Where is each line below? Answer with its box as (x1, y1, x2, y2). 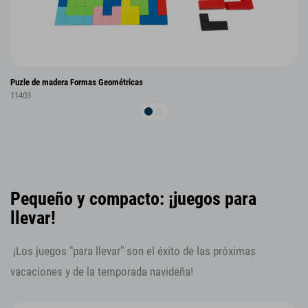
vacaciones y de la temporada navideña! (10, 265, 193, 279)
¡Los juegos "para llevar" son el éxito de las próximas (10, 244, 256, 258)
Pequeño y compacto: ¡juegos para (10, 188, 256, 209)
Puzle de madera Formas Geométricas (10, 77, 143, 88)
